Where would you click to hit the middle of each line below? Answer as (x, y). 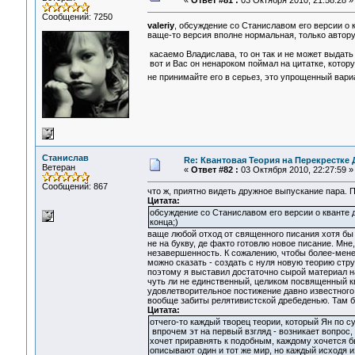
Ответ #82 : (214, 170)
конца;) (164, 222)
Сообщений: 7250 (77, 17)
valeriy (160, 26)
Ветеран (58, 167)
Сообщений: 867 (74, 186)
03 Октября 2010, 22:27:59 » (296, 170)
